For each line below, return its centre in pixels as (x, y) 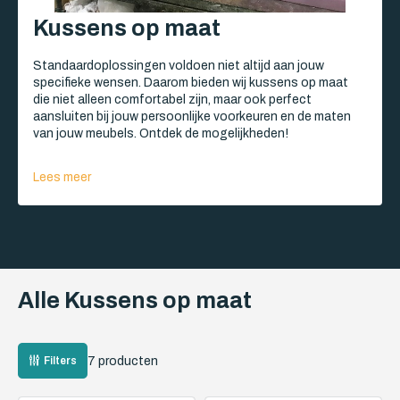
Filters (60, 361)
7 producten (123, 361)
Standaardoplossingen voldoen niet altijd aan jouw (179, 66)
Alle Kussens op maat (135, 300)
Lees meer (62, 177)
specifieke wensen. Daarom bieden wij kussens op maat (191, 83)
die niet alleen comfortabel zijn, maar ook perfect (172, 100)
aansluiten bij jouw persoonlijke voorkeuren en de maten (192, 117)
